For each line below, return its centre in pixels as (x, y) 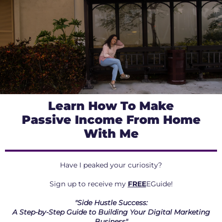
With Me (111, 134)
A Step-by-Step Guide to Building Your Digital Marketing (111, 212)
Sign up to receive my (88, 184)
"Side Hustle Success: (111, 203)
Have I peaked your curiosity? (111, 165)
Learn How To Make (111, 106)
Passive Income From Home (111, 120)
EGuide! (159, 184)
